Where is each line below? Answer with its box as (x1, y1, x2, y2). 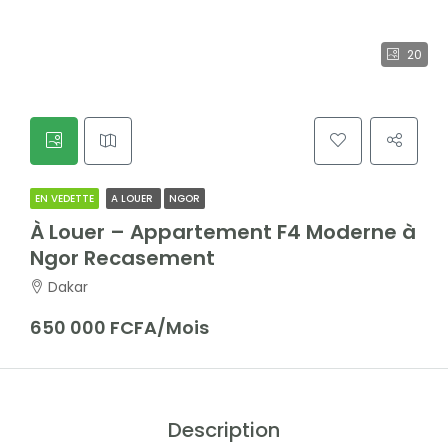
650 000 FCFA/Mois (30, 315, 209, 340)
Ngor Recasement (30, 244, 215, 272)
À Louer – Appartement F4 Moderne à (30, 218, 416, 246)
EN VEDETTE (35, 191, 94, 206)
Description (168, 416, 280, 444)
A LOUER (111, 191, 156, 206)
